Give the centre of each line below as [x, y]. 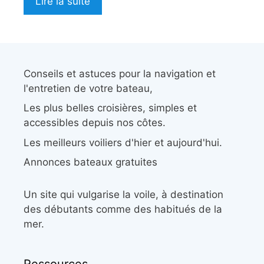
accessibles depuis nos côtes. [95, 123]
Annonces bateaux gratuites [90, 162]
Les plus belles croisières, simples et [110, 108]
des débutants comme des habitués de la [123, 209]
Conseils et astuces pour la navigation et [120, 73]
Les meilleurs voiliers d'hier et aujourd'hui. [123, 142]
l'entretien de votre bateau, [88, 88]
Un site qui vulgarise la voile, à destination [123, 195]
